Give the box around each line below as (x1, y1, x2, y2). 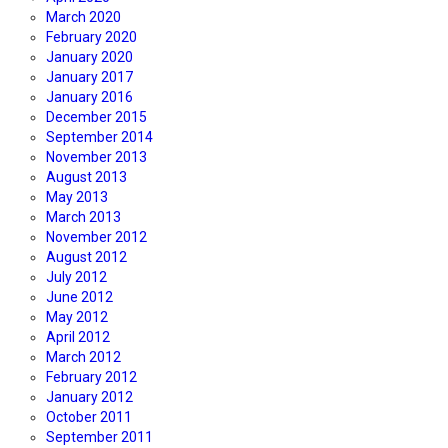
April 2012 (46, 329, 110, 346)
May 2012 (46, 309, 108, 326)
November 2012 (46, 229, 147, 246)
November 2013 (46, 149, 147, 166)
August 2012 (46, 249, 127, 266)
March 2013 (46, 209, 121, 226)
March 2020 (46, 9, 121, 26)
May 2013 (46, 189, 108, 206)
